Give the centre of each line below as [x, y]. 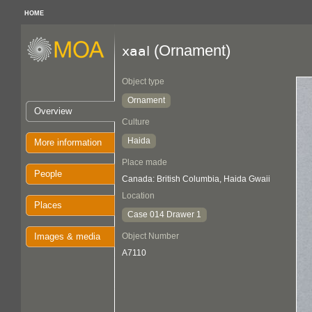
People [48, 174]
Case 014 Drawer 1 [164, 214]
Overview [53, 111]
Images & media [67, 236]
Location [138, 196]
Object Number [150, 236]
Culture [136, 122]
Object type [143, 81]
